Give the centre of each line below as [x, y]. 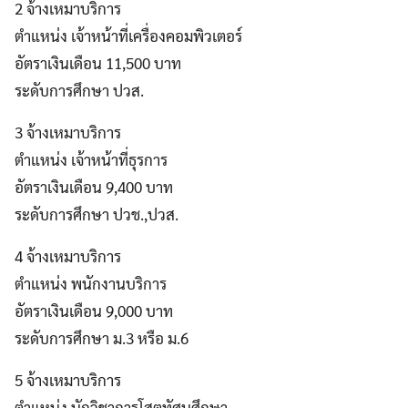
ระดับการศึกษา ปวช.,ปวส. [97, 214]
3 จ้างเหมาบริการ [68, 132]
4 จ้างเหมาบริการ [68, 255]
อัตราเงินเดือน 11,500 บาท [98, 62]
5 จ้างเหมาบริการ [68, 379]
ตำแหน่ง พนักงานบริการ [91, 283]
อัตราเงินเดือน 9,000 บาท [94, 310]
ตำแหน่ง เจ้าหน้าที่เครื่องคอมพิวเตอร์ [128, 35]
